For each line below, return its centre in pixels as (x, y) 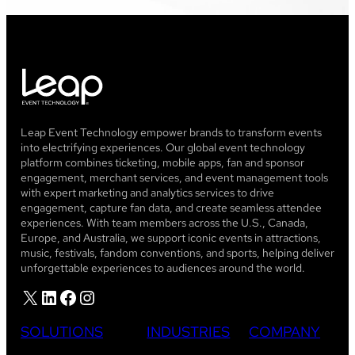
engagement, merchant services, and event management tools (174, 178)
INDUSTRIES (189, 332)
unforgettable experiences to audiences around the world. (163, 268)
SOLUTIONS (62, 332)
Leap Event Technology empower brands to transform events (171, 133)
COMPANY (285, 332)
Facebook (63, 296)
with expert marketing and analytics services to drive (147, 193)
